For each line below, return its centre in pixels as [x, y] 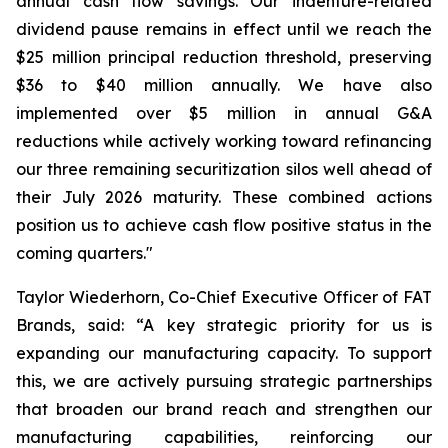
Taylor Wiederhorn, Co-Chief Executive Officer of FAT [224, 297]
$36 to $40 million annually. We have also [224, 85]
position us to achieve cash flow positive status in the [224, 225]
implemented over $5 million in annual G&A [224, 113]
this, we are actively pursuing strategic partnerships [224, 381]
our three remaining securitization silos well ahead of [224, 169]
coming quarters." [84, 253]
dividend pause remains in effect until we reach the [224, 29]
